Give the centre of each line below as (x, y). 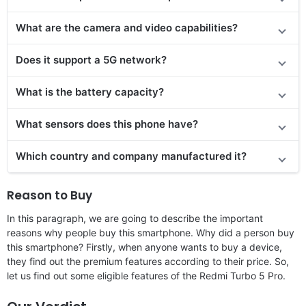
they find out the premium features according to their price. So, (148, 261)
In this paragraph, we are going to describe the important (135, 218)
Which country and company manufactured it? (131, 156)
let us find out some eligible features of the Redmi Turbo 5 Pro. (146, 275)
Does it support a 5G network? (91, 59)
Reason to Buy (50, 195)
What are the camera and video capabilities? (127, 27)
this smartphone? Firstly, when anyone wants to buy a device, (144, 247)
